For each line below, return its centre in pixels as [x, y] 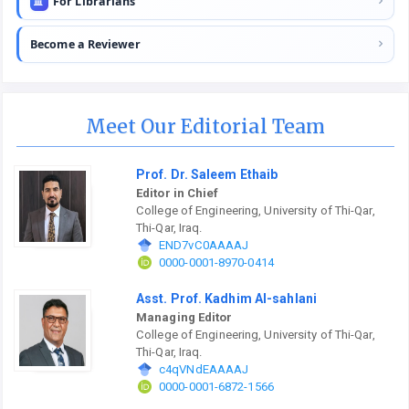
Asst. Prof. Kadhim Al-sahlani [226, 299]
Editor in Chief [178, 194]
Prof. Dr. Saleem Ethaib [207, 175]
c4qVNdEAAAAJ [204, 370]
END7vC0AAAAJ [204, 246]
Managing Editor [184, 318]
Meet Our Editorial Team [205, 127]
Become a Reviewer [85, 45]
